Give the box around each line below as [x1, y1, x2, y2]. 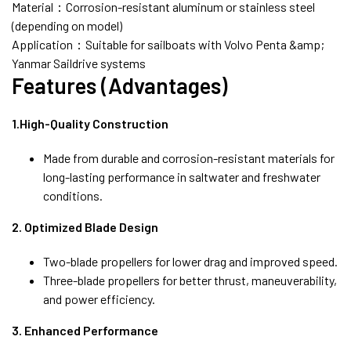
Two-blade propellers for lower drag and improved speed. [43, 253, 338, 269]
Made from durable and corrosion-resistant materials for [43, 150, 335, 165]
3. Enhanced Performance [12, 322, 158, 338]
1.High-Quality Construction [12, 115, 168, 131]
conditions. [43, 187, 103, 203]
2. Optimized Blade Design [12, 219, 158, 234]
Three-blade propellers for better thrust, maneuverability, [43, 272, 337, 288]
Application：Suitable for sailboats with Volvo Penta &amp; [12, 36, 324, 52]
